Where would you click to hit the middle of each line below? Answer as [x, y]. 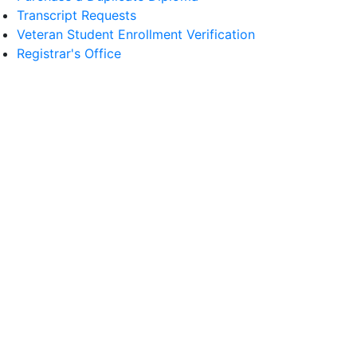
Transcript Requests [76, 15]
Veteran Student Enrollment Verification [136, 34]
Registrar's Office [69, 53]
